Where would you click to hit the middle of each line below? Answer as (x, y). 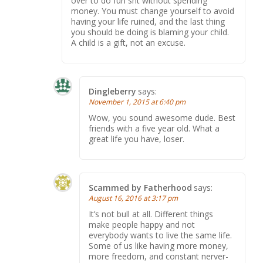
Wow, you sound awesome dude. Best (162, 118)
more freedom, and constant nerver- (159, 256)
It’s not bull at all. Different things (151, 214)
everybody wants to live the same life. (160, 235)
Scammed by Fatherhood (140, 188)
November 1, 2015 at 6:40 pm (137, 102)
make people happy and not (142, 225)
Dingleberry (112, 91)
